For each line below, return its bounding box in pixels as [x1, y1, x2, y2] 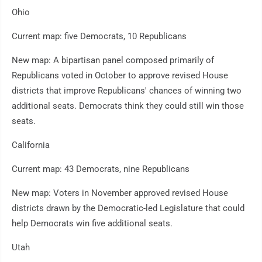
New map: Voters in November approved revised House [12, 188, 228, 199]
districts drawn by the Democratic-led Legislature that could [12, 203, 244, 214]
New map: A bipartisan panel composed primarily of [12, 55, 214, 66]
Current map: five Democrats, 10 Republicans [12, 31, 187, 42]
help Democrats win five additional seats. [12, 218, 173, 229]
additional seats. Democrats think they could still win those [12, 101, 244, 112]
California [12, 140, 50, 151]
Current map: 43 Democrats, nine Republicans [12, 164, 189, 175]
